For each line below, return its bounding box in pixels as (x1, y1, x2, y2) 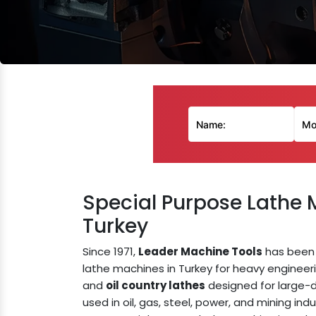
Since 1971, (83, 244, 138, 259)
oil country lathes (106, 278, 205, 293)
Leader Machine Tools (138, 244, 262, 259)
